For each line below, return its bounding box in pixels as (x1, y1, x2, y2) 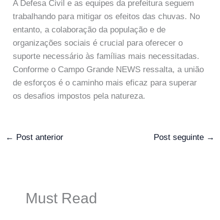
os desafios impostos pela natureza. (13, 91, 146, 101)
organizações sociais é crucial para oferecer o (13, 38, 183, 48)
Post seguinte (153, 132, 206, 142)
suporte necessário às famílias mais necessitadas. (13, 51, 200, 61)
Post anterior (14, 132, 64, 142)
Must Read (25, 190, 97, 206)
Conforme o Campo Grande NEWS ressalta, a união (13, 64, 204, 74)
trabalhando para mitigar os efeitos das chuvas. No (13, 11, 200, 21)
